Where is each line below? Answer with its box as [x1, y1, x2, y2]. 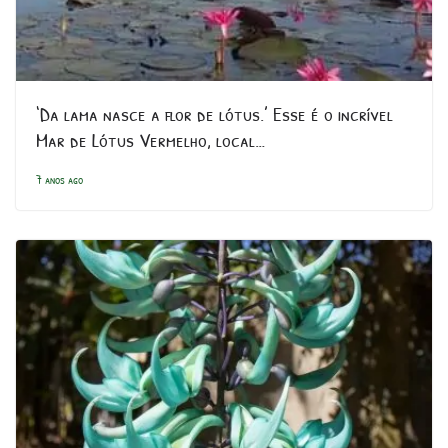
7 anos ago [36, 170, 83, 188]
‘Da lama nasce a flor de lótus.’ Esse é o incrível [36, 99, 393, 127]
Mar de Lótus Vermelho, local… [36, 125, 266, 153]
